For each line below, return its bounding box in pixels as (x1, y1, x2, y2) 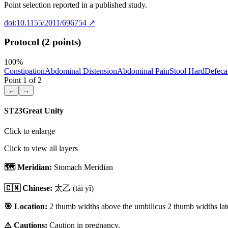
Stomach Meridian (54, 162, 113, 172)
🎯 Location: (4, 202, 47, 211)
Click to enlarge (4, 126, 55, 135)
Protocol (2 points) (4, 37, 81, 48)
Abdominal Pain (117, 67, 169, 76)
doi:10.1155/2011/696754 (4, 18, 87, 27)
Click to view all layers (4, 144, 78, 153)
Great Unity (22, 106, 64, 116)
